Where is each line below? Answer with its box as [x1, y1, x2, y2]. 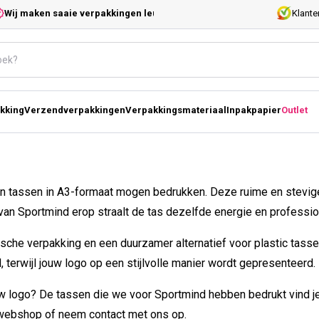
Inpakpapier [226, 105, 281, 116]
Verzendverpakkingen [24, 105, 125, 116]
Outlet [281, 105, 308, 116]
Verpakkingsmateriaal [125, 105, 226, 116]
